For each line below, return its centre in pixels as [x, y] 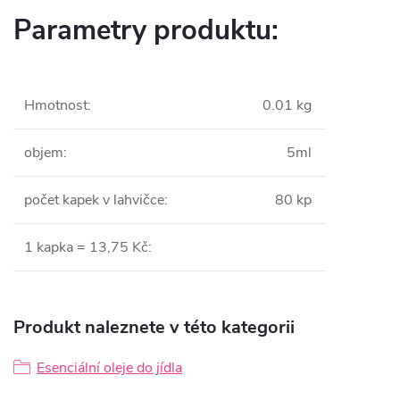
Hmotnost [56, 105]
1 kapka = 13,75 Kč [86, 247]
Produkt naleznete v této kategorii [154, 327]
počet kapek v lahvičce [94, 200]
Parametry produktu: [146, 30]
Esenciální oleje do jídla [109, 368]
